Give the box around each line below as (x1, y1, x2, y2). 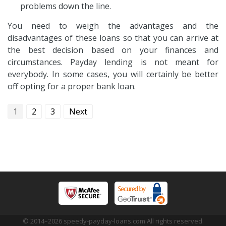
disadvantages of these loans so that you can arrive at (8, 32, 218, 43)
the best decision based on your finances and (8, 44, 218, 55)
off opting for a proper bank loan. (8, 80, 136, 92)
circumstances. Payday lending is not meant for (8, 56, 218, 68)
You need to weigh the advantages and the (8, 20, 218, 31)
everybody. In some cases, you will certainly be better (8, 68, 218, 80)
